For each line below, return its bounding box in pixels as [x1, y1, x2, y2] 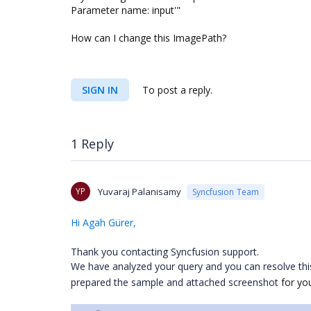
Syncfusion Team [192, 185, 259, 198]
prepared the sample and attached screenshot [71, 276, 281, 289]
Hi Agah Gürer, [71, 216, 136, 229]
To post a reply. [140, 83, 212, 96]
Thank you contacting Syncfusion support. [71, 245, 259, 258]
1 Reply [71, 135, 114, 152]
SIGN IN [82, 83, 118, 96]
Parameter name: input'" [71, 3, 180, 17]
